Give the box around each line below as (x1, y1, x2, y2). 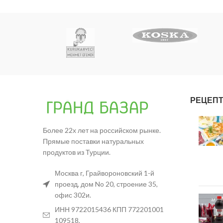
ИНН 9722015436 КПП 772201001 (55, 205, 164, 214)
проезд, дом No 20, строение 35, (55, 180, 158, 189)
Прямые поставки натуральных (43, 137, 144, 146)
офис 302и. (55, 191, 91, 200)
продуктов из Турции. (43, 148, 111, 157)
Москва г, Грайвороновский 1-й (55, 169, 154, 178)
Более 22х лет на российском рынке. (43, 126, 161, 135)
